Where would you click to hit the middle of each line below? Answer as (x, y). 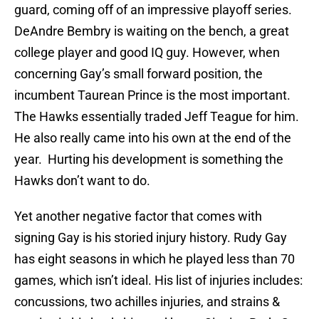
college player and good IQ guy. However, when (147, 53)
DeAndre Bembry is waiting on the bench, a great (152, 31)
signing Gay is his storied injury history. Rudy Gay (151, 238)
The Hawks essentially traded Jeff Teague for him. (157, 117)
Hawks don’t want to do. (82, 181)
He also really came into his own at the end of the (153, 138)
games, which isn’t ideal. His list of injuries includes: (158, 281)
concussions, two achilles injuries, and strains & (147, 302)
